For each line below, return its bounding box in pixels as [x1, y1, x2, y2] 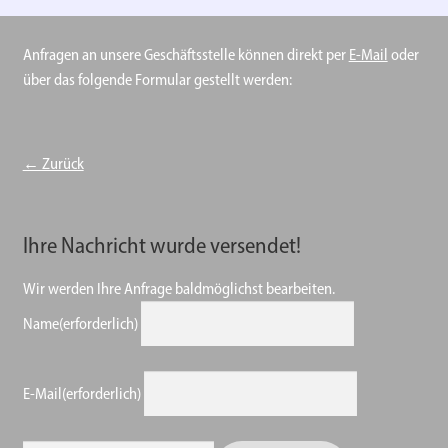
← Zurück [22, 154, 84, 174]
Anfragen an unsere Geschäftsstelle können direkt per [22, 44, 349, 64]
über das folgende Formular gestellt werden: [22, 69, 292, 89]
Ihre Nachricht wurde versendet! [22, 232, 301, 260]
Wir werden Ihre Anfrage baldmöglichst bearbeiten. [22, 279, 335, 299]
